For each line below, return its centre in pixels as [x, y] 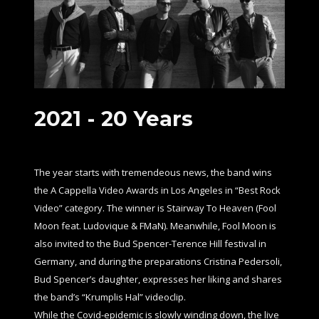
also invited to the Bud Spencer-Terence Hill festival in [150, 243]
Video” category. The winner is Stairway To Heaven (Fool [155, 208]
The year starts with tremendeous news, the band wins [153, 172]
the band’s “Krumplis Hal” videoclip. [110, 297]
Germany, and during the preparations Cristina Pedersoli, [158, 261]
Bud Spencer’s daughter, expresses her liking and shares [158, 279]
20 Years [147, 118]
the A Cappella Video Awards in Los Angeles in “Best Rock [157, 190]
